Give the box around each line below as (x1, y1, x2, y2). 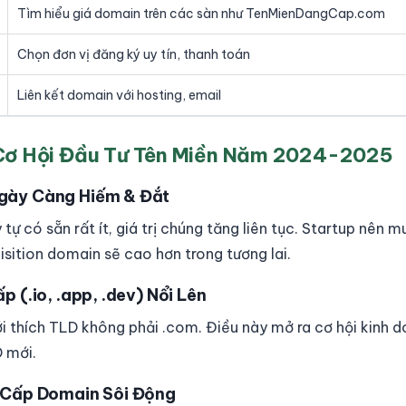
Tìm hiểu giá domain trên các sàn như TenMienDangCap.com (17, 5, 385, 22)
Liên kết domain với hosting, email (17, 87, 221, 103)
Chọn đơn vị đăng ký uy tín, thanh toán (17, 46, 250, 63)
